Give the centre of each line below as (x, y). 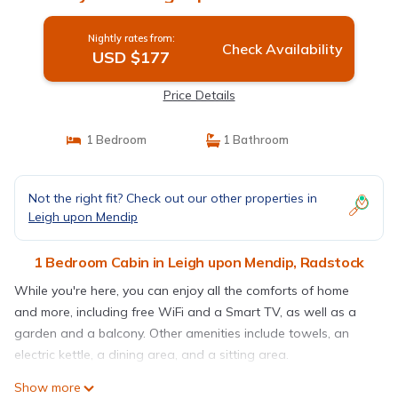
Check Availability (282, 49)
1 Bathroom (255, 140)
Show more (48, 388)
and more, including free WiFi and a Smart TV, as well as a (185, 312)
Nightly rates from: (131, 39)
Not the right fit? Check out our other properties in (173, 199)
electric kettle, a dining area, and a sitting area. (151, 355)
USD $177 (131, 58)
